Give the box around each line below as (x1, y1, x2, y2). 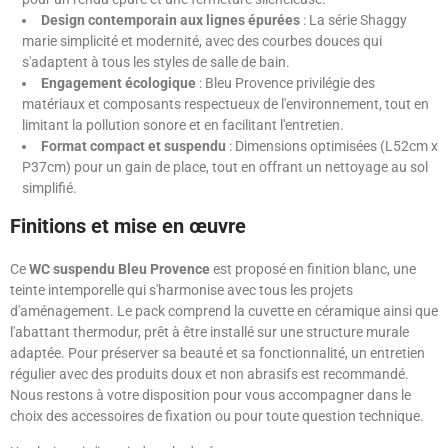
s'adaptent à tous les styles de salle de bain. (22, 54, 290, 71)
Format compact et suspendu (41, 138, 226, 155)
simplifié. (22, 180, 77, 197)
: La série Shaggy (300, 12, 407, 29)
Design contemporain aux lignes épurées (41, 12, 300, 29)
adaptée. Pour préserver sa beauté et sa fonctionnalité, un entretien (10, 345, 425, 362)
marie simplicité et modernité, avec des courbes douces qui (22, 33, 382, 50)
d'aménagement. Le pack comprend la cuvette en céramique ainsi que (10, 303, 438, 320)
